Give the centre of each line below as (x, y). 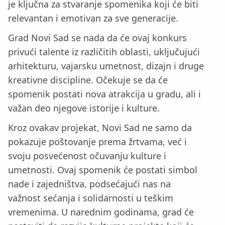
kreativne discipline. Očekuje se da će (88, 80)
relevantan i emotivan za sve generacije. (93, 18)
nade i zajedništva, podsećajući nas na (89, 184)
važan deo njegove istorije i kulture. (84, 108)
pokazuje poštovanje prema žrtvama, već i (97, 141)
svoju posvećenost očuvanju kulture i (87, 155)
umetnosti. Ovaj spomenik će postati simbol (103, 170)
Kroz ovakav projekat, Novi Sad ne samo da (100, 127)
